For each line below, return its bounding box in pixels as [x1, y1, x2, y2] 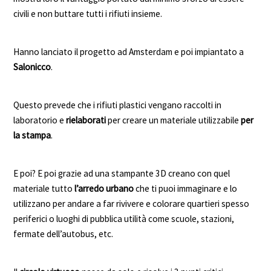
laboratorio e [13, 114, 67, 126]
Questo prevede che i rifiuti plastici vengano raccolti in [13, 99, 222, 111]
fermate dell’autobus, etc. [13, 228, 114, 240]
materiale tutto [13, 183, 73, 195]
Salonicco [13, 61, 51, 73]
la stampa [13, 129, 51, 142]
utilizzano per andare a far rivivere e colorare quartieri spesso [13, 198, 250, 210]
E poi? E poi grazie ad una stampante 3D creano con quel [13, 168, 230, 180]
